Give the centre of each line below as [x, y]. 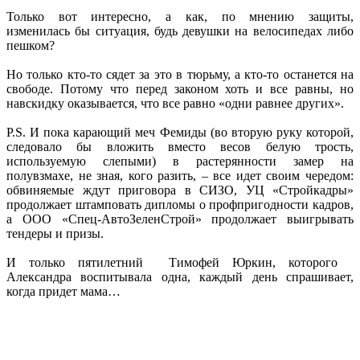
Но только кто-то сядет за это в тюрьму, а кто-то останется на [180, 74]
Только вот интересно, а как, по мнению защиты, [180, 16]
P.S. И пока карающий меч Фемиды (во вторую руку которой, [180, 132]
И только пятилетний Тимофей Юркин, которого [180, 262]
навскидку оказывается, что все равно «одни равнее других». [175, 103]
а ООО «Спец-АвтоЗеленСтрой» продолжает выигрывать [180, 219]
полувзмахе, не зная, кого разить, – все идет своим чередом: [180, 175]
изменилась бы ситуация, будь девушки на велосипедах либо [180, 31]
